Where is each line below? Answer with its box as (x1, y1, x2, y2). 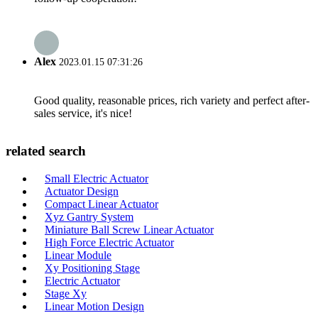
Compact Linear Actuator (45, 198, 158, 210)
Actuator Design (45, 185, 119, 197)
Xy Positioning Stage (45, 262, 140, 274)
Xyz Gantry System (45, 211, 133, 223)
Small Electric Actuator (45, 172, 148, 185)
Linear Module (45, 249, 111, 261)
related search (6, 143, 86, 159)
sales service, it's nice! (34, 106, 132, 119)
